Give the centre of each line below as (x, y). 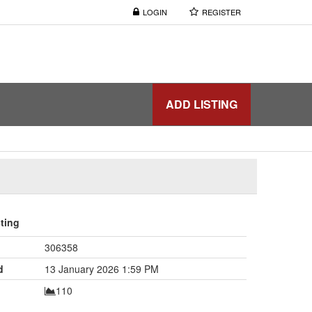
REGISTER (221, 12)
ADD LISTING (202, 104)
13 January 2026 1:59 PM (101, 268)
